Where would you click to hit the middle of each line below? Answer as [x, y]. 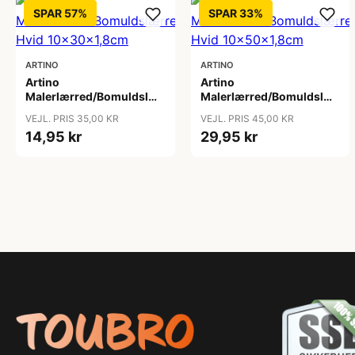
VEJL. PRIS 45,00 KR [247, 118]
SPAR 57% [60, 13]
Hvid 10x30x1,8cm [77, 111]
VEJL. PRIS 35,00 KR [72, 118]
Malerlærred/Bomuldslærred [103, 96]
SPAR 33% [235, 13]
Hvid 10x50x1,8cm [252, 111]
